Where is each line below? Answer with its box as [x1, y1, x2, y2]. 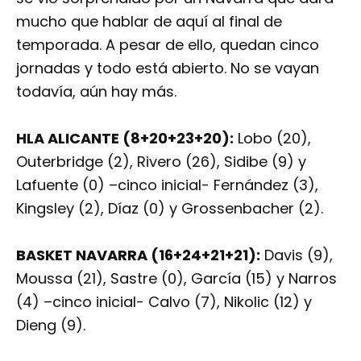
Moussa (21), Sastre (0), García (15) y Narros [16, 268, 337, 288]
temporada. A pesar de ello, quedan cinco [16, 35, 319, 56]
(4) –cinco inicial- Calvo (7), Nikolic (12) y [16, 291, 312, 312]
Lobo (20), [234, 127, 311, 148]
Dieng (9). [16, 314, 85, 335]
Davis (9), [260, 244, 333, 265]
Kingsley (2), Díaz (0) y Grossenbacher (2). [16, 197, 323, 218]
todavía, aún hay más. [16, 81, 176, 102]
